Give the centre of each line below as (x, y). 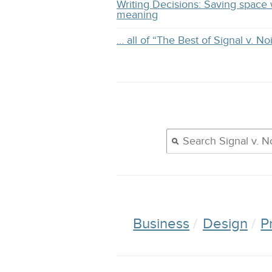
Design (225, 224)
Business (161, 224)
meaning (137, 15)
